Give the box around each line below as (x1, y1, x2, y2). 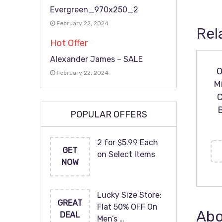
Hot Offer (50, 38, 88, 49)
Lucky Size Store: (97, 190, 162, 200)
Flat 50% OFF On (97, 202, 158, 212)
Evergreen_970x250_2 (50, 5, 138, 14)
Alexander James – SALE (50, 55, 143, 64)
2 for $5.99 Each (97, 138, 158, 147)
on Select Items (97, 150, 155, 159)
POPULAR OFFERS (70, 109, 147, 120)
